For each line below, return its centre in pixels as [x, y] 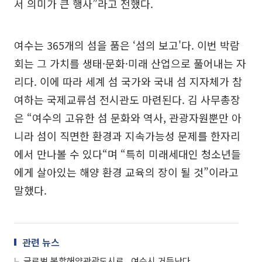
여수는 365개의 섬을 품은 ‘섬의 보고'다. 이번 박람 [127, 45]
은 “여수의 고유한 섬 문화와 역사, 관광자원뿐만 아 [128, 118]
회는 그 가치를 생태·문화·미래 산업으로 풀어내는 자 [130, 63]
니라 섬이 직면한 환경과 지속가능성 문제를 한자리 [127, 136]
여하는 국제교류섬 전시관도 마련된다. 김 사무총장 [127, 99]
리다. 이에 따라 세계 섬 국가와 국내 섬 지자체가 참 [128, 81]
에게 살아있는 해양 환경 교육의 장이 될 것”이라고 [126, 172]
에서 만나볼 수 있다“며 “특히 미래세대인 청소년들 [127, 154]
